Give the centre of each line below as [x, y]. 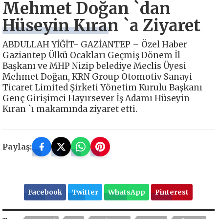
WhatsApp [127, 192]
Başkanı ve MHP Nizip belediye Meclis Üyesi [94, 66]
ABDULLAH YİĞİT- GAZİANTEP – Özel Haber [95, 44]
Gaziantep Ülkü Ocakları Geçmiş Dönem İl [91, 55]
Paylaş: [17, 146]
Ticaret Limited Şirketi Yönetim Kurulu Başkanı [102, 87]
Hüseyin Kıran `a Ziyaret [101, 25]
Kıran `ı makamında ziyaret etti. [70, 109]
